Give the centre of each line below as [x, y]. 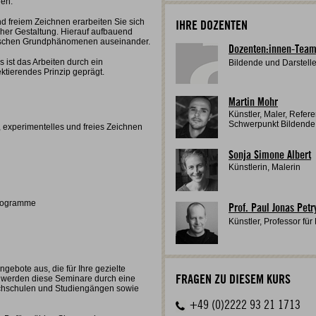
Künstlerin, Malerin [265, 167]
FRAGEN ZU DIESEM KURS [233, 279]
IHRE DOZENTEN [212, 25]
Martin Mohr [253, 102]
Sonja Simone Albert [270, 155]
